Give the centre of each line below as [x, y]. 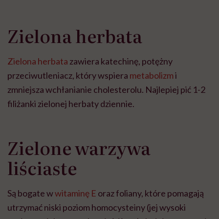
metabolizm [152, 76]
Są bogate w [31, 193]
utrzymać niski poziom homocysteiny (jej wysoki [97, 208]
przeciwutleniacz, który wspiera [68, 76]
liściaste [42, 168]
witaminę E [76, 193]
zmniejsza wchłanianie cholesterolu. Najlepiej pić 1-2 [106, 90]
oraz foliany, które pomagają [150, 193]
